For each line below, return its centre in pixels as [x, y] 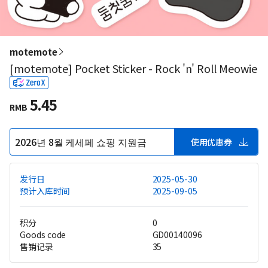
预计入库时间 [45, 191]
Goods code [43, 234]
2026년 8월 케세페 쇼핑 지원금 [81, 141]
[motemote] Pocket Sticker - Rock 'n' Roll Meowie [133, 68]
